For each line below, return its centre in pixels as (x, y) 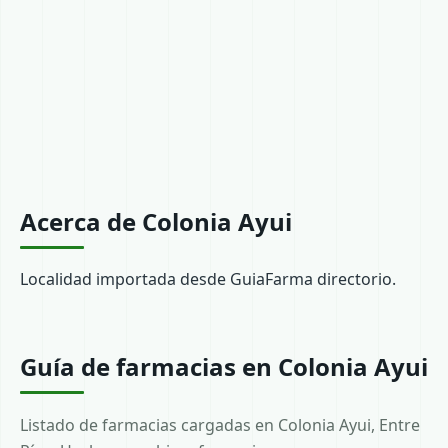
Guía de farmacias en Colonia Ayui (224, 366)
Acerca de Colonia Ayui (156, 221)
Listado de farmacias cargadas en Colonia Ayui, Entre (220, 425)
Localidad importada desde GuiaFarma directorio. (208, 279)
